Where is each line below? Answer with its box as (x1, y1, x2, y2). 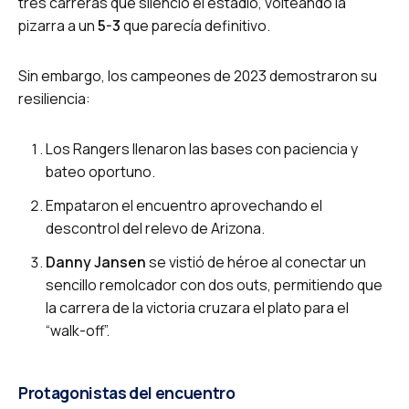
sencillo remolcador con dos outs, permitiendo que (46, 274, 383, 295)
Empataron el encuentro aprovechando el (46, 194, 322, 215)
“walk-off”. (46, 320, 110, 341)
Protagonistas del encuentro (18, 382, 236, 404)
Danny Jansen (46, 251, 146, 272)
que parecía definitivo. (121, 15, 270, 36)
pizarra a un (18, 15, 98, 36)
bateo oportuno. (46, 161, 155, 182)
